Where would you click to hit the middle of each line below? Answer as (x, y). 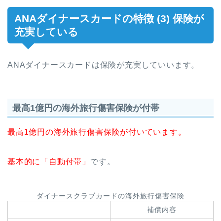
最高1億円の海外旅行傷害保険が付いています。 (97, 132)
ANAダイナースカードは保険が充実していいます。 (104, 65)
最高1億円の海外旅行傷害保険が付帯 (86, 108)
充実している (46, 32)
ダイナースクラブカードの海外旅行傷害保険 (110, 196)
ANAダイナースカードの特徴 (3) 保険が (109, 18)
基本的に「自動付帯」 (49, 161)
